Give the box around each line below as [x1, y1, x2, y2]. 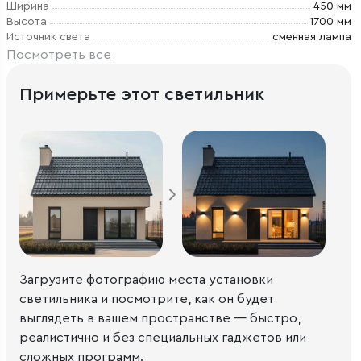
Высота [6, 16, 47, 27]
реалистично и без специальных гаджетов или [19, 330, 306, 344]
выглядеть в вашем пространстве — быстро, [19, 311, 301, 325]
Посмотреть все [6, 48, 111, 61]
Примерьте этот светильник [19, 85, 264, 103]
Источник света [6, 31, 90, 43]
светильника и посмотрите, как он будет [19, 292, 274, 305]
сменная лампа [272, 31, 351, 43]
